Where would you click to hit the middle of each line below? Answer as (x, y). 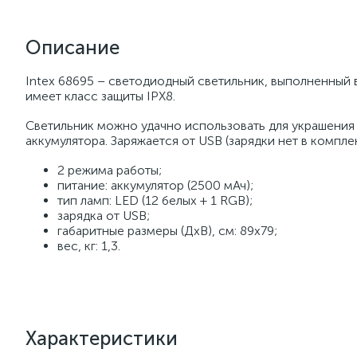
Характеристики (102, 338)
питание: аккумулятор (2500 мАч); (155, 185)
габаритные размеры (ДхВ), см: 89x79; (167, 231)
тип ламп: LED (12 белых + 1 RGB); (155, 200)
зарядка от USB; (104, 216)
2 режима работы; (110, 170)
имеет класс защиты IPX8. (100, 96)
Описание (73, 47)
